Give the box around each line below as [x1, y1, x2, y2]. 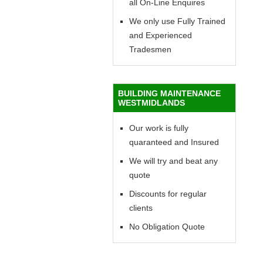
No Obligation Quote [129, 221, 205, 231]
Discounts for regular [129, 188, 207, 198]
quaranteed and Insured [129, 137, 219, 147]
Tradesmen [129, 44, 171, 54]
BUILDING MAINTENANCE [118, 88, 221, 98]
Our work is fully [129, 123, 188, 133]
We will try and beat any [129, 156, 218, 166]
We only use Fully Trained [129, 16, 225, 26]
